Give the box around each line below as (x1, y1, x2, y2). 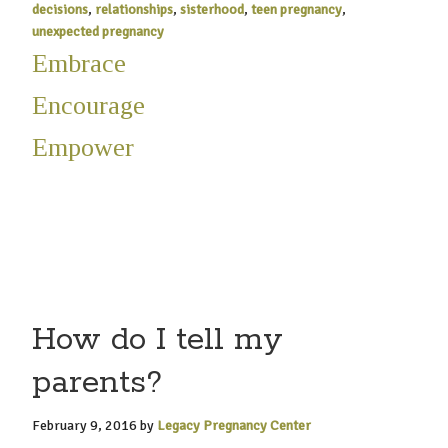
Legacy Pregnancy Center (157, 417, 312, 434)
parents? (32, 363, 163, 404)
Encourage (32, 91, 146, 120)
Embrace (32, 49, 127, 78)
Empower (32, 133, 135, 162)
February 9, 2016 (32, 417, 138, 434)
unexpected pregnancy (32, 23, 165, 40)
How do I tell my (32, 320, 284, 361)
